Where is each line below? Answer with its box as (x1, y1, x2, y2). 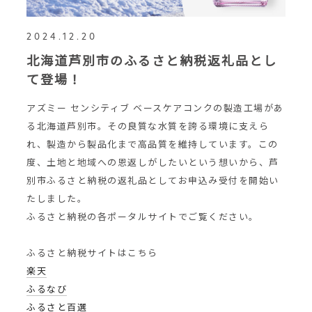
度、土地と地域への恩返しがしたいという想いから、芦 (26, 155, 279, 169)
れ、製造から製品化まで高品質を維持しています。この (26, 137, 279, 150)
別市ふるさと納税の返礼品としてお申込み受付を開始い (26, 173, 279, 187)
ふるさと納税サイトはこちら (26, 246, 158, 259)
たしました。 (26, 192, 87, 205)
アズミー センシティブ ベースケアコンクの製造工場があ (26, 101, 284, 114)
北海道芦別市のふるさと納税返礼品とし (26, 51, 277, 69)
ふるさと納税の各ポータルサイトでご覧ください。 (26, 210, 259, 223)
